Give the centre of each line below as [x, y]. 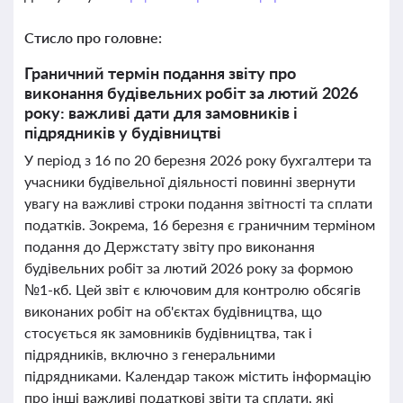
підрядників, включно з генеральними [150, 354]
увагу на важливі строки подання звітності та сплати [199, 203]
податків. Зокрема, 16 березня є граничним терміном [200, 224]
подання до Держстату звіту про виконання [170, 246]
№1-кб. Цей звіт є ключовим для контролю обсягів [193, 289]
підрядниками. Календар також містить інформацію [198, 376]
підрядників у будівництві [123, 132]
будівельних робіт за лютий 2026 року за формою [189, 268]
